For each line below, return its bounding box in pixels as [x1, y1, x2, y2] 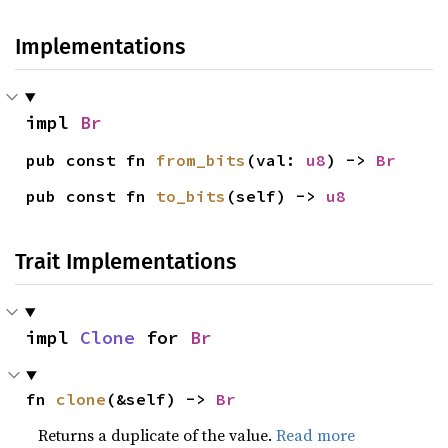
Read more [276, 424, 356, 446]
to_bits [156, 186, 227, 206]
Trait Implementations [15, 248, 236, 275]
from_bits [156, 150, 247, 170]
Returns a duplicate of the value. [38, 424, 277, 446]
